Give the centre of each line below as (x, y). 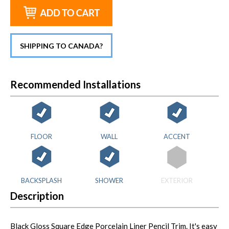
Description (37, 196)
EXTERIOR (177, 180)
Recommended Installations (75, 84)
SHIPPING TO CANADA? (61, 45)
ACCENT (177, 136)
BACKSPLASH (42, 180)
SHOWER (109, 180)
